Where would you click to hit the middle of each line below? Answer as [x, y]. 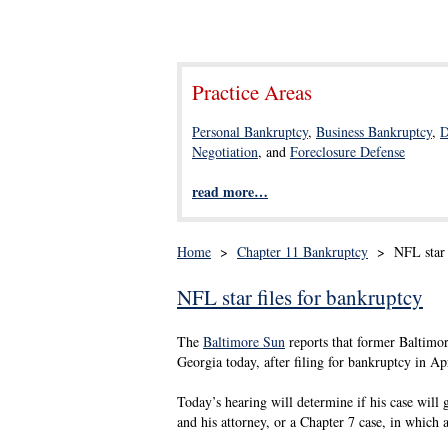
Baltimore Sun [244, 341]
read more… [230, 191]
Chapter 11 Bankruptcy [302, 251]
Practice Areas [252, 92]
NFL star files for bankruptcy [300, 297]
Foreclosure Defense [347, 151]
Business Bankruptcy [374, 131]
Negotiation [225, 151]
